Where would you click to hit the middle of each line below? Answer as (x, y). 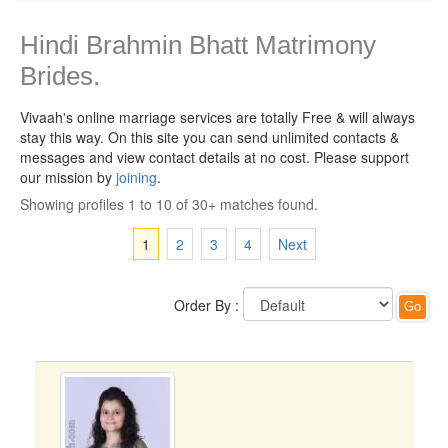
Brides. (60, 76)
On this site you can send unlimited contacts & (253, 137)
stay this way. (64, 137)
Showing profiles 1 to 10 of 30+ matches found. (169, 204)
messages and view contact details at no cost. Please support (214, 157)
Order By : (206, 305)
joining (136, 177)
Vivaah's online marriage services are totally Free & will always (217, 117)
